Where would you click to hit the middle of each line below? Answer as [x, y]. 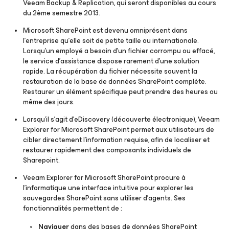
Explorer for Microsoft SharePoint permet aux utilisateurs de [119, 130]
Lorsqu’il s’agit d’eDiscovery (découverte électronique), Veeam [121, 119]
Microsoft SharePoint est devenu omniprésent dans [105, 30]
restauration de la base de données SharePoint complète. [115, 82]
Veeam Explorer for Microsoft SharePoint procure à [104, 178]
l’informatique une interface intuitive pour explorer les [108, 188]
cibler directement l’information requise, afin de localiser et [116, 140]
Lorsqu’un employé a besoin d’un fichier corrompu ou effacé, [119, 51]
